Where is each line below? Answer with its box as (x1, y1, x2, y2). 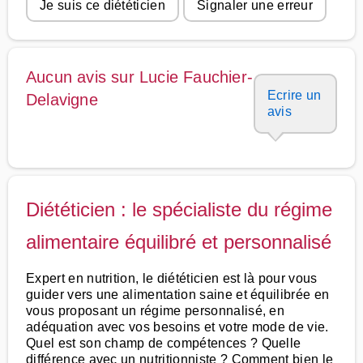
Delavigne (26, 91, 98, 109)
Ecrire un (267, 88, 322, 102)
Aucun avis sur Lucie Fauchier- (26, 68, 253, 86)
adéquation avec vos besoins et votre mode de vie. (26, 320, 329, 334)
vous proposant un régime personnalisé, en (26, 304, 285, 318)
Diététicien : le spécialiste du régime (26, 199, 332, 220)
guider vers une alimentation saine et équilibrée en (26, 288, 330, 301)
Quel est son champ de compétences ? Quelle (26, 336, 301, 350)
